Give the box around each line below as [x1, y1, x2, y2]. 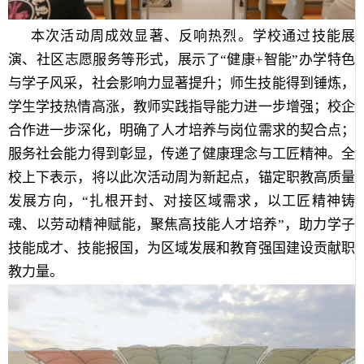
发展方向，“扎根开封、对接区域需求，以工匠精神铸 [8, 193, 355, 209]
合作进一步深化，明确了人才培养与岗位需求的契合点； [8, 122, 355, 138]
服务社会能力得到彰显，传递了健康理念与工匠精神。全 [8, 145, 355, 162]
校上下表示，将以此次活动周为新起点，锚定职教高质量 [8, 169, 355, 185]
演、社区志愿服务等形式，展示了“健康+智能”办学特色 [8, 51, 355, 67]
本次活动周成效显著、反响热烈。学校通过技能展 [31, 28, 355, 44]
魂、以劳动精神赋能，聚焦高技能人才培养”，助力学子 [8, 216, 355, 232]
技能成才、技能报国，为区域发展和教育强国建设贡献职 [8, 240, 355, 256]
